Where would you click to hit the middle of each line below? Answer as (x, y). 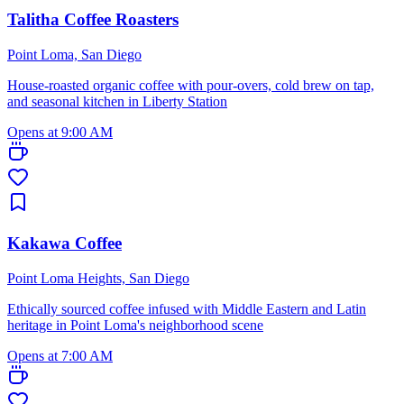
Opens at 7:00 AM (60, 355)
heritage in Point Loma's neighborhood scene (135, 325)
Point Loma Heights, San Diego (98, 278)
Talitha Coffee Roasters (93, 20)
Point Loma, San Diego (74, 55)
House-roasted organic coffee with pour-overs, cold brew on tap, (191, 86)
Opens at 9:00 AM (60, 133)
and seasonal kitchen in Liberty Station (117, 102)
